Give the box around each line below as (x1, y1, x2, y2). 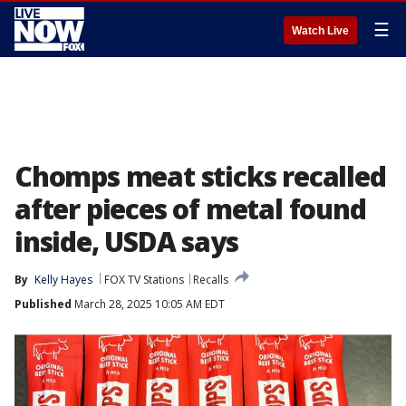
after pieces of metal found (14, 190, 366, 227)
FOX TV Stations (104, 272, 184, 287)
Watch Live (292, 24, 349, 37)
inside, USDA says (14, 223, 238, 260)
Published (14, 296, 72, 312)
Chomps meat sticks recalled (14, 158, 386, 195)
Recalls (193, 272, 228, 287)
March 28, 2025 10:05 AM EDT (72, 296, 225, 312)
